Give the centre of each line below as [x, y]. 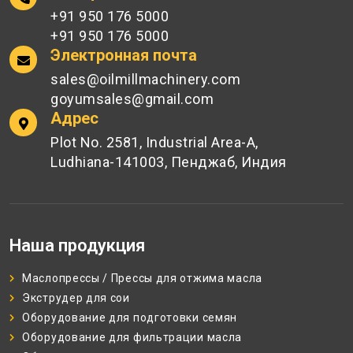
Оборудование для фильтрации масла [132, 338]
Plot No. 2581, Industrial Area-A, [154, 143]
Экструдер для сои [76, 298]
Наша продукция [77, 246]
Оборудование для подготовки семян [130, 318]
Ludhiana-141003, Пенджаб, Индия [169, 162]
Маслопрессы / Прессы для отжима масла [142, 279]
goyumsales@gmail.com [132, 99]
